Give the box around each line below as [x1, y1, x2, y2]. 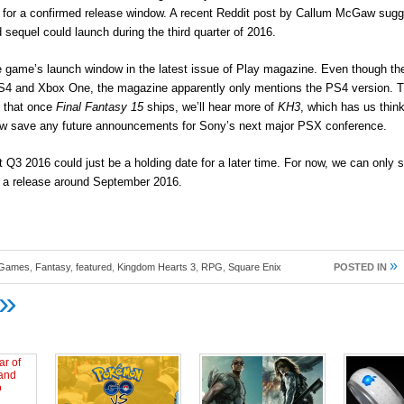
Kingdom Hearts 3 [117, 262, 196, 272]
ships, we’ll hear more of [143, 100, 278, 114]
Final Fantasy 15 [56, 100, 143, 114]
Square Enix [228, 262, 281, 272]
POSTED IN [334, 262, 387, 272]
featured [76, 262, 112, 272]
